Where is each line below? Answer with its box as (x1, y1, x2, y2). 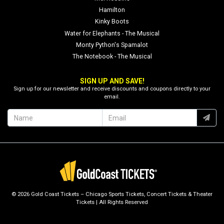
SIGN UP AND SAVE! (79, 77, 144, 85)
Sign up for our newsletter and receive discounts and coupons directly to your (13, 85, 210, 92)
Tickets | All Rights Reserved (76, 199, 148, 205)
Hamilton (99, 6, 125, 13)
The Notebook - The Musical (72, 53, 152, 60)
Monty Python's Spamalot (76, 41, 148, 48)
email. (104, 93, 120, 100)
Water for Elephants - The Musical (64, 29, 159, 37)
